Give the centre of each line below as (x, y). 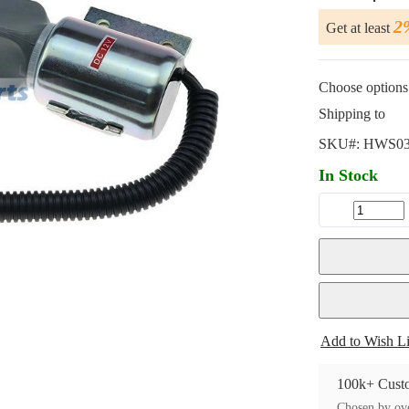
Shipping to (352, 114)
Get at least (360, 28)
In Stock (348, 175)
